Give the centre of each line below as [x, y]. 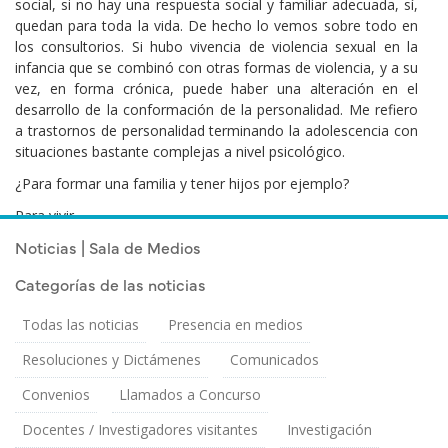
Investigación [329, 430]
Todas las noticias [80, 325]
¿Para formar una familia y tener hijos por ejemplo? [182, 184]
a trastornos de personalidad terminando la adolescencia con [216, 130]
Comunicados [274, 360]
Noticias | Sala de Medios [108, 247]
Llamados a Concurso [190, 395]
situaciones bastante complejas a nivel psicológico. [180, 151]
